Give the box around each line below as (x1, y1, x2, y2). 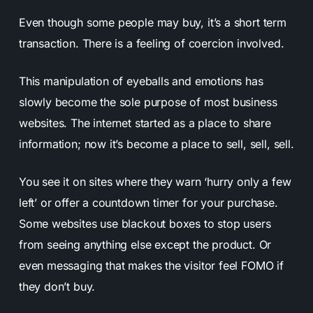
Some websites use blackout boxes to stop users (18, 216, 271, 231)
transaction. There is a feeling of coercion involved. (18, 36, 284, 50)
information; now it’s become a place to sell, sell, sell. (18, 136, 294, 151)
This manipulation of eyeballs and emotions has (18, 73, 263, 88)
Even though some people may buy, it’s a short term (18, 15, 286, 29)
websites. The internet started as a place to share (18, 115, 271, 130)
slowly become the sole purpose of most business (18, 94, 277, 109)
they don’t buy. (18, 279, 96, 293)
